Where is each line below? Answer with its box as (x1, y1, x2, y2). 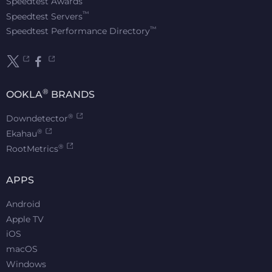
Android (6, 198, 40, 209)
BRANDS (49, 89, 95, 101)
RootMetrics (6, 143, 58, 154)
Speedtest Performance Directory (6, 25, 150, 37)
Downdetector (6, 113, 68, 124)
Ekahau (6, 127, 37, 139)
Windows (6, 258, 46, 270)
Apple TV (6, 213, 44, 225)
